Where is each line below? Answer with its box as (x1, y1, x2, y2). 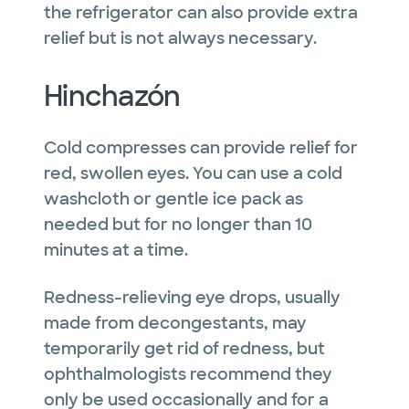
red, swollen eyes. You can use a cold (44, 162, 342, 184)
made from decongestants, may (44, 311, 307, 334)
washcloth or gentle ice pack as (44, 187, 303, 210)
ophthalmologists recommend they (44, 362, 332, 385)
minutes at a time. (44, 238, 188, 261)
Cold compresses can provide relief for (44, 136, 358, 159)
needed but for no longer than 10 (44, 213, 312, 236)
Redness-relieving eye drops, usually (44, 286, 341, 309)
